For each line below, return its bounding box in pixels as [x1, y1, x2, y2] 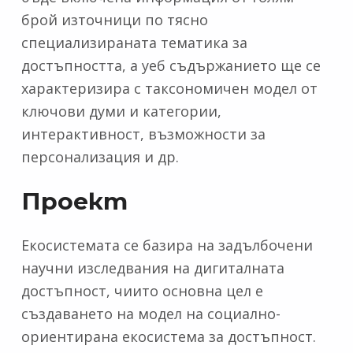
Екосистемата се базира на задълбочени [20, 236, 313, 255]
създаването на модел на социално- [20, 304, 281, 324]
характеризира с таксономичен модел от [20, 79, 318, 98]
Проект [20, 187, 128, 217]
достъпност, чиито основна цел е [20, 281, 263, 301]
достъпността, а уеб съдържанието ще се [20, 56, 321, 76]
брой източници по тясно [20, 10, 208, 30]
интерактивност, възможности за [20, 124, 266, 144]
